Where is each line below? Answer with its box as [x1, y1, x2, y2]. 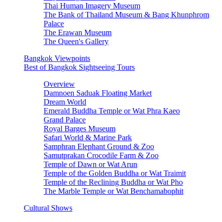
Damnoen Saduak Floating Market [44, 89, 152, 97]
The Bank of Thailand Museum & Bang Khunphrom [44, 10, 209, 19]
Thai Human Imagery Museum [44, 1, 140, 10]
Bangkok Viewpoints [24, 54, 90, 62]
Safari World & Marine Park [44, 133, 132, 142]
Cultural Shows [24, 204, 72, 212]
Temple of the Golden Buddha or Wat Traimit [44, 169, 186, 177]
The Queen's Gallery [44, 37, 109, 46]
